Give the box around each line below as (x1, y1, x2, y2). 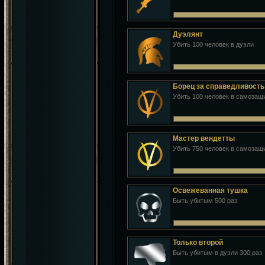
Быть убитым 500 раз (173, 197, 237, 204)
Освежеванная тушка (173, 186, 248, 195)
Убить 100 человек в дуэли (173, 41, 254, 48)
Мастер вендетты (173, 134, 235, 143)
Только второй (173, 238, 223, 247)
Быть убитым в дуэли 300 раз (173, 249, 262, 256)
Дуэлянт (173, 30, 203, 38)
